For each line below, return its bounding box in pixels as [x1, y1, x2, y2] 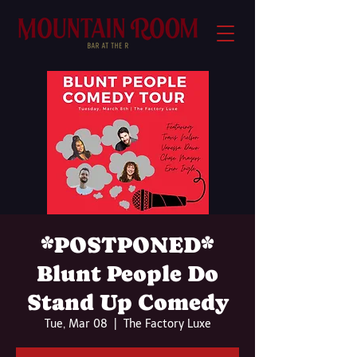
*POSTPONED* [41, 232, 214, 257]
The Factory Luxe [123, 317, 211, 331]
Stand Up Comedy [26, 289, 229, 315]
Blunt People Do [37, 261, 218, 286]
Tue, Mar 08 [44, 317, 108, 331]
